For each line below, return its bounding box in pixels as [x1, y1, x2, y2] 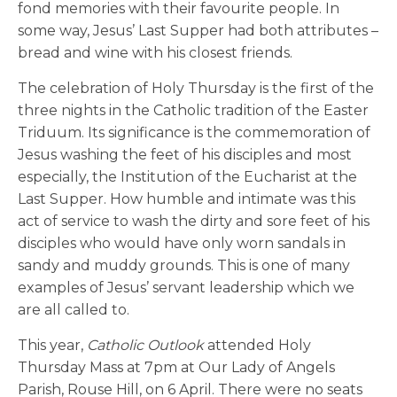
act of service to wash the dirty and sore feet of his [18, 212, 370, 230]
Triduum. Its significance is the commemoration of [18, 123, 370, 141]
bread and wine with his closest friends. [18, 43, 292, 61]
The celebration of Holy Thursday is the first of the [18, 79, 374, 97]
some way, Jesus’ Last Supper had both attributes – [18, 21, 378, 39]
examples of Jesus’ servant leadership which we [18, 278, 354, 296]
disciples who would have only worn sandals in [18, 234, 346, 252]
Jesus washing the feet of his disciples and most [18, 145, 352, 163]
